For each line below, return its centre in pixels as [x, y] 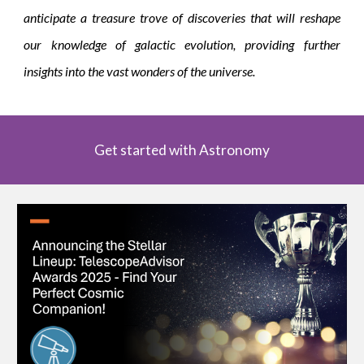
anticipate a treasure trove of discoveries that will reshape [182, 17]
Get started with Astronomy [182, 150]
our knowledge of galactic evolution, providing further [182, 44]
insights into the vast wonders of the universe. [140, 71]
